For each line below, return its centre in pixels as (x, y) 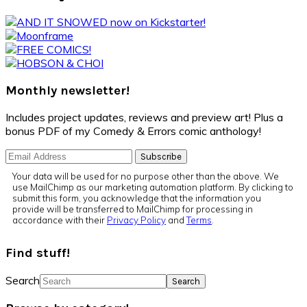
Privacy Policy (136, 220)
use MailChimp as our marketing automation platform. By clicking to (153, 187)
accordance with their (60, 220)
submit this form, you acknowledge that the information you (137, 198)
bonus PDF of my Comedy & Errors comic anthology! (133, 131)
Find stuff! (38, 253)
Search (23, 280)
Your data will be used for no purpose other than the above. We (146, 176)
